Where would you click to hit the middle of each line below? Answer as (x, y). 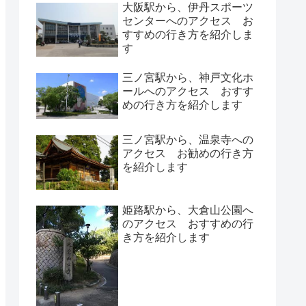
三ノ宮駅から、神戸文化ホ (188, 77)
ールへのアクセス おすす (188, 91)
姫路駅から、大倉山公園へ (188, 210)
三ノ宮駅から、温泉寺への (188, 139)
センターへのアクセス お (188, 20)
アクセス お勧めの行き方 (188, 153)
